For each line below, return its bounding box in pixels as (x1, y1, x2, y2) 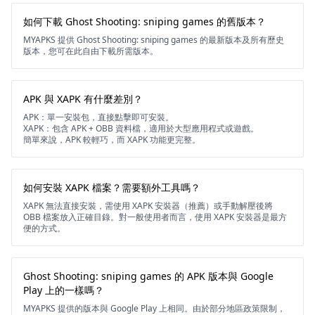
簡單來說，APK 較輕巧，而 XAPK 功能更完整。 (23, 134, 200, 146)
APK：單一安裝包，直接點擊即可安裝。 (23, 111, 174, 123)
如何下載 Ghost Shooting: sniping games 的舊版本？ (23, 15, 266, 28)
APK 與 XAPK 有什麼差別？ (23, 92, 143, 105)
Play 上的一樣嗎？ (23, 283, 104, 297)
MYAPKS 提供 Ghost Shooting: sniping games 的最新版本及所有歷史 (23, 34, 284, 46)
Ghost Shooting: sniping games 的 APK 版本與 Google (23, 269, 274, 283)
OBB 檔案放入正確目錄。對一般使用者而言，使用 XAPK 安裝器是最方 (23, 211, 287, 223)
